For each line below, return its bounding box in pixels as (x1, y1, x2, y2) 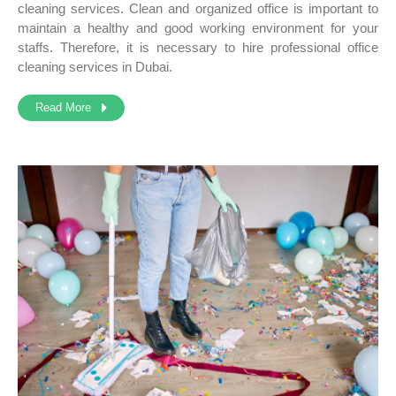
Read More (35, 101, 102, 115)
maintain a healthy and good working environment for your (18, 20, 378, 36)
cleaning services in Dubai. (18, 59, 172, 75)
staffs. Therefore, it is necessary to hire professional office (18, 40, 378, 56)
